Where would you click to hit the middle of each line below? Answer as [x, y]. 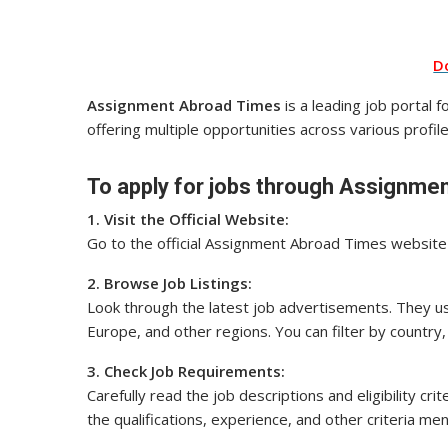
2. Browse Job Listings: [169, 283]
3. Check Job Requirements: [186, 371]
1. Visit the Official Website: [188, 219]
